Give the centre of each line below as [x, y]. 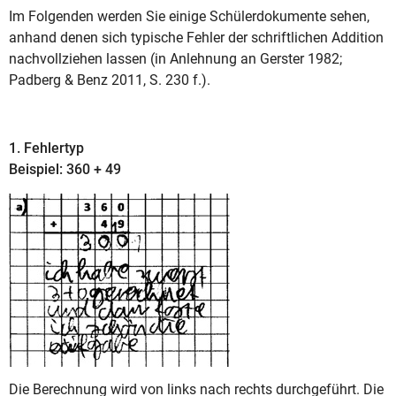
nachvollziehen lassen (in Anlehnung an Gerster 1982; [175, 59]
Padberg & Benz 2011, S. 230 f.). [110, 80]
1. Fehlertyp [48, 148]
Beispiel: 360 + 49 [65, 170]
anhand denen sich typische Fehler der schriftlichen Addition [196, 38]
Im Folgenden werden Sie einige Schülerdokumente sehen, [189, 17]
